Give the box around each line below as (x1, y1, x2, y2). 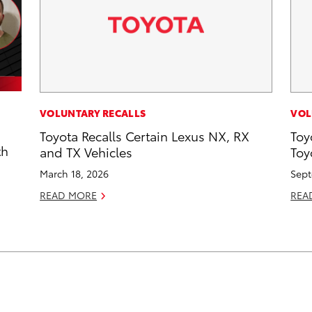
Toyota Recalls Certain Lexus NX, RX (40, 127, 250, 145)
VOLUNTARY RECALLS (40, 106, 146, 120)
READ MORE (40, 188, 97, 203)
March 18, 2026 (40, 166, 109, 181)
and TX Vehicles (40, 143, 133, 161)
